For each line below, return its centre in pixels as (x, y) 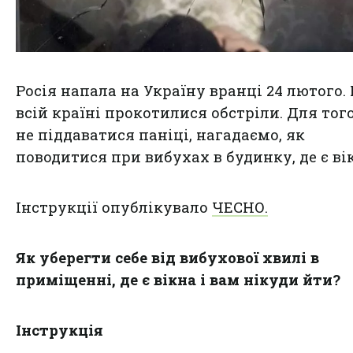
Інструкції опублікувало (114, 208)
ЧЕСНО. (240, 208)
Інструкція (59, 331)
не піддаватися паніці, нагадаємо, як (160, 135)
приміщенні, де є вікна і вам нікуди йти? (178, 280)
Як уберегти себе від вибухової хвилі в (167, 258)
